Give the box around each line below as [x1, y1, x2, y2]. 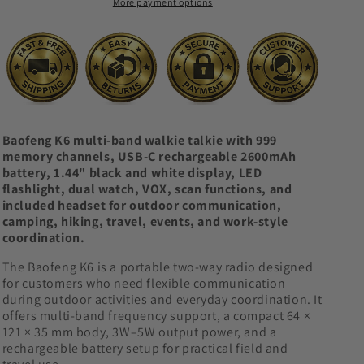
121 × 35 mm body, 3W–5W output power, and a [2, 323, 277, 341]
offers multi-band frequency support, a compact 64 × [2, 307, 311, 325]
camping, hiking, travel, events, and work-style [2, 213, 288, 231]
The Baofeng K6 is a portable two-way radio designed [2, 258, 314, 276]
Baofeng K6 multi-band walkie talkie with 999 [2, 132, 277, 149]
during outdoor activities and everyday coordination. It [2, 291, 323, 309]
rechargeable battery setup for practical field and [2, 340, 288, 357]
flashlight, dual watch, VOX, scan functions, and [2, 180, 292, 198]
